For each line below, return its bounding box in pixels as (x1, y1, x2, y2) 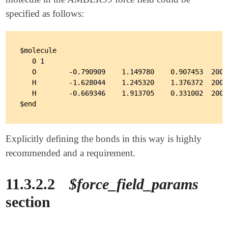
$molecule (20, 46, 57, 54)
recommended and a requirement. (6, 147, 136, 158)
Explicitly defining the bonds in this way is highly (6, 133, 202, 144)
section (6, 193, 51, 210)
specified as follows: (6, 8, 84, 19)
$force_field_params (69, 175, 199, 192)
